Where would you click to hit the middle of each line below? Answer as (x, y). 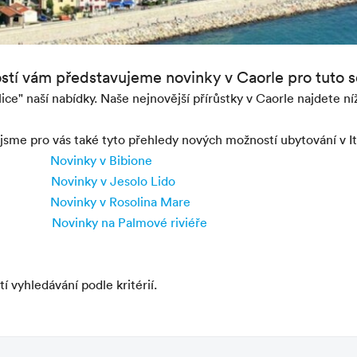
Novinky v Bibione (101, 160)
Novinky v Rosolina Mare (120, 202)
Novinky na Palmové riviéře (129, 222)
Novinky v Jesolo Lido (113, 181)
